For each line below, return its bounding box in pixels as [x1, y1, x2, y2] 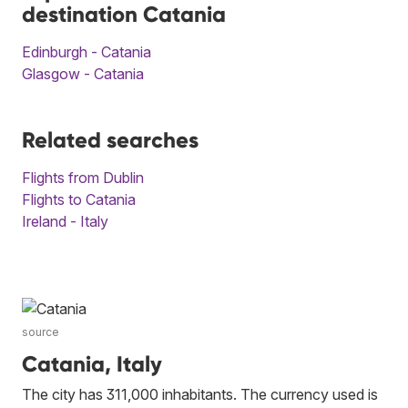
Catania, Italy [22, 350, 162, 377]
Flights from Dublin [22, 168, 144, 187]
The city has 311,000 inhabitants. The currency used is [22, 384, 378, 403]
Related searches [22, 126, 199, 153]
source [22, 324, 59, 339]
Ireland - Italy [22, 211, 108, 230]
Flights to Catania [22, 189, 136, 209]
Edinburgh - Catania [22, 42, 151, 61]
